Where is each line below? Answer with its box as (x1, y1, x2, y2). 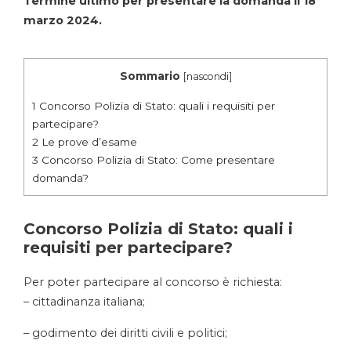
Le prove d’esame (38, 136, 137, 149)
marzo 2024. (24, 13, 102, 28)
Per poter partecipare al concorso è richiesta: (24, 275, 282, 290)
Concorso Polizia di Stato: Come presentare (38, 154, 275, 167)
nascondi (186, 71, 229, 83)
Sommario (119, 70, 180, 83)
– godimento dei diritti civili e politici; (24, 326, 227, 341)
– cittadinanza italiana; (24, 295, 145, 309)
